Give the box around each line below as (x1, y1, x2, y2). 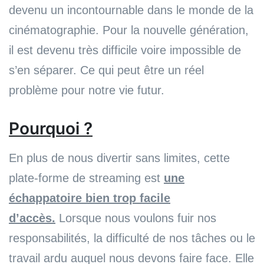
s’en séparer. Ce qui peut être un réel (9, 63, 204, 77)
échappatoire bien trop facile (9, 191, 170, 204)
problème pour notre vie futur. (9, 83, 164, 97)
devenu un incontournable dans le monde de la (9, 3, 253, 16)
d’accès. (9, 211, 55, 225)
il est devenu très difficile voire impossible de (9, 43, 241, 57)
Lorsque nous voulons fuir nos (55, 211, 216, 225)
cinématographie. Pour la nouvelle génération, (9, 23, 249, 37)
